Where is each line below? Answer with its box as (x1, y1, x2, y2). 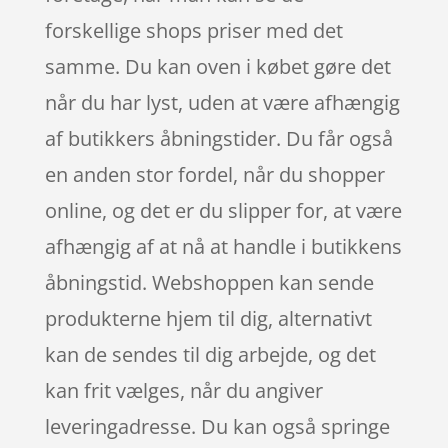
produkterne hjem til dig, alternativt (44, 304, 372, 332)
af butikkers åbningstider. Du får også (44, 124, 393, 152)
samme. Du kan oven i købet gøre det (44, 52, 391, 80)
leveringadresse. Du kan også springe (44, 412, 390, 440)
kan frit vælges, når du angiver (44, 376, 323, 404)
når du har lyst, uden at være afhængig (44, 88, 400, 116)
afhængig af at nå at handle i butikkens (44, 232, 402, 260)
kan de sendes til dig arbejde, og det (44, 340, 376, 368)
